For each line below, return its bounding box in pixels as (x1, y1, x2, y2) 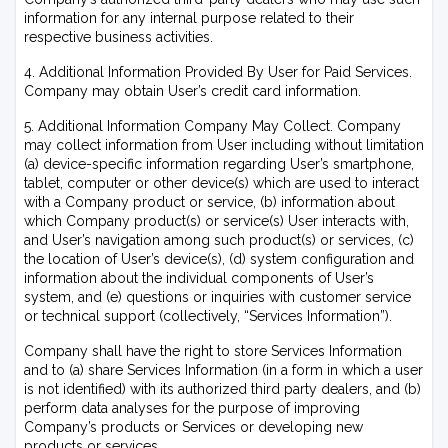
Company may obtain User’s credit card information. (24, 83, 361, 99)
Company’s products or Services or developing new (24, 419, 363, 435)
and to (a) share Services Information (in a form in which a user (24, 362, 423, 378)
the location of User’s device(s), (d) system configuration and (24, 251, 414, 267)
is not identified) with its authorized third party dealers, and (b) (24, 381, 421, 397)
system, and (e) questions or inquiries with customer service (24, 289, 411, 305)
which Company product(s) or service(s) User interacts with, (24, 213, 409, 229)
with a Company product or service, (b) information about (24, 194, 395, 210)
